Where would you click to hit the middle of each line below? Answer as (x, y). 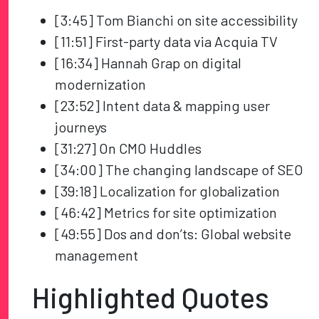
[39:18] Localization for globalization (168, 191)
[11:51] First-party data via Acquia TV (167, 42)
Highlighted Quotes (151, 297)
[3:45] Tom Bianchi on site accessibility (177, 20)
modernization (101, 84)
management (97, 255)
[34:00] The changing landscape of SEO (179, 170)
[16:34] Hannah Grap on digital (148, 63)
